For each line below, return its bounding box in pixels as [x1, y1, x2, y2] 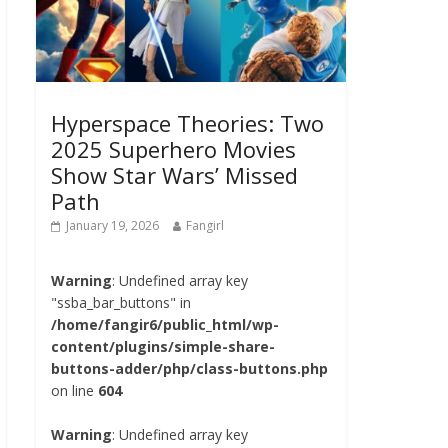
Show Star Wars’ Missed [51, 159, 298, 190]
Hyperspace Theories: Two [51, 107, 324, 138]
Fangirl [186, 216, 224, 234]
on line [51, 380, 98, 400]
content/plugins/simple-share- [51, 336, 275, 356]
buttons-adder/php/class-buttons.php [51, 358, 328, 378]
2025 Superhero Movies [51, 133, 296, 164]
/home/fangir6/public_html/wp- [51, 314, 279, 334]
